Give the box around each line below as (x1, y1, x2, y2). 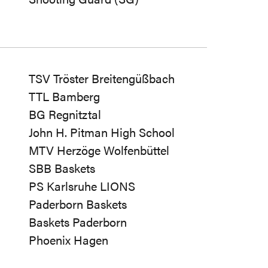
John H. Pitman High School (28, 123, 175, 141)
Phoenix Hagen (28, 231, 108, 248)
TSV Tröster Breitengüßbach (28, 69, 175, 87)
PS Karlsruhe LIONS (28, 177, 135, 194)
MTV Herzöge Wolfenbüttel (28, 141, 169, 159)
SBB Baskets (28, 159, 95, 176)
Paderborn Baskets (28, 195, 127, 212)
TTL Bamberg (28, 87, 100, 105)
